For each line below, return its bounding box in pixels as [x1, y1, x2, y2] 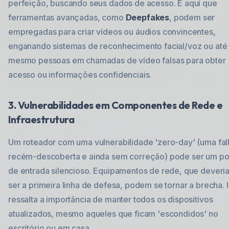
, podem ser [169, 12, 215, 22]
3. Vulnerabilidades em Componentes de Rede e [8, 99, 222, 111]
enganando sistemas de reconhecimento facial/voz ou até [8, 41, 227, 51]
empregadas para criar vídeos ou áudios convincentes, [8, 27, 216, 37]
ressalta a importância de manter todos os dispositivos [8, 194, 213, 204]
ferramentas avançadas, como [8, 12, 126, 22]
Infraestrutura [8, 113, 74, 126]
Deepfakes [125, 12, 170, 22]
